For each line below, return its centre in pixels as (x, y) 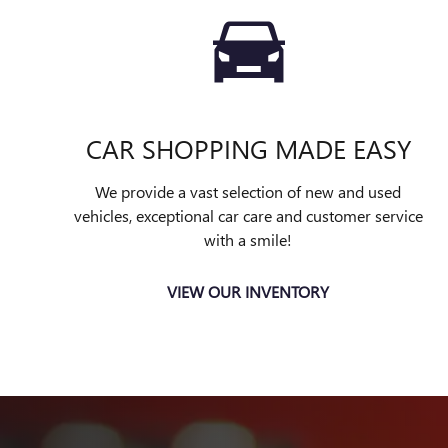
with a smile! (248, 239)
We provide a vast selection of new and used (248, 191)
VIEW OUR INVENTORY (248, 292)
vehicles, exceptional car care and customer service (248, 215)
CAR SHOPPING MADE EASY (248, 148)
